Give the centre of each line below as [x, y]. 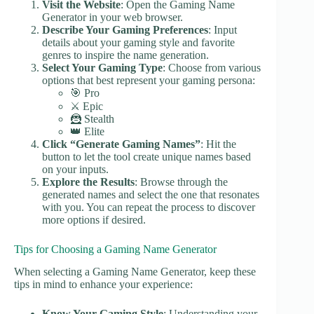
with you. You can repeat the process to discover [149, 207]
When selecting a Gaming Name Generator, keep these [135, 272]
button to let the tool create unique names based [146, 156]
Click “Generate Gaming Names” [121, 144]
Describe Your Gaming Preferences [125, 29]
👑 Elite [87, 131]
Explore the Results [88, 182]
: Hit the [218, 144]
